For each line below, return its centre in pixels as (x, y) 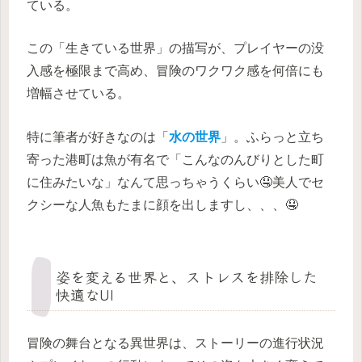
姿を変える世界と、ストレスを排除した (187, 276)
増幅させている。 (78, 94)
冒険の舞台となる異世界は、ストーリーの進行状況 (175, 343)
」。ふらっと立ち (272, 137)
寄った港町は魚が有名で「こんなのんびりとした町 (175, 159)
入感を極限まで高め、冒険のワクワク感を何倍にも (175, 71)
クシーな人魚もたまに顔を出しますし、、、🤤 (162, 204)
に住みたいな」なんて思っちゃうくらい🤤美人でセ (175, 182)
